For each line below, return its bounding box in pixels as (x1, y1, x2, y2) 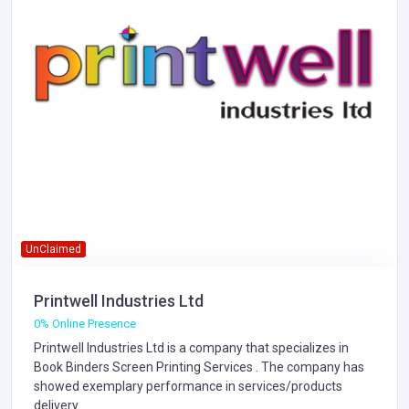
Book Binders (34, 359, 112, 374)
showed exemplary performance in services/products (34, 378, 342, 393)
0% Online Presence (34, 316, 136, 330)
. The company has (253, 359, 364, 374)
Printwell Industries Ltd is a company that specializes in (34, 340, 349, 355)
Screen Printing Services (112, 359, 253, 374)
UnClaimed (25, 242, 81, 256)
